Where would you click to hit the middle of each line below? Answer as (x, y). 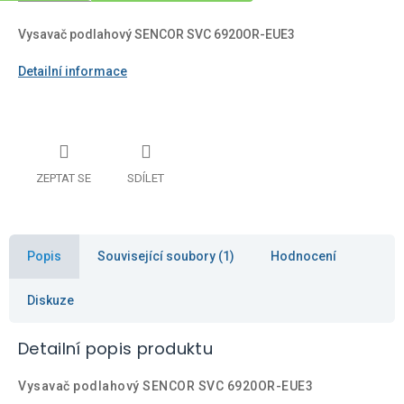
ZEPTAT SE (64, 178)
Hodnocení (303, 256)
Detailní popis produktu (115, 348)
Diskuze (50, 300)
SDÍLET (146, 178)
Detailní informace (73, 71)
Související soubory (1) (166, 256)
